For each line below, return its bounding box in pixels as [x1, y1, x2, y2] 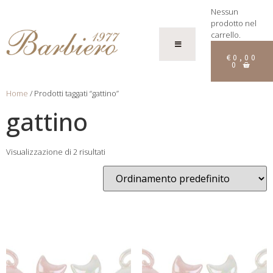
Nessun [210, 6, 238, 17]
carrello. [210, 29, 241, 40]
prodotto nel [210, 18, 257, 29]
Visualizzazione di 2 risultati [6, 146, 105, 157]
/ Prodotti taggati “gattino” [28, 88, 119, 99]
